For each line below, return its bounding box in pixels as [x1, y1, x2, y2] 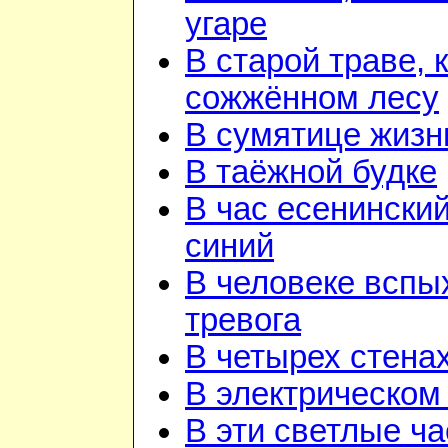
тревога [185, 302, 301, 339]
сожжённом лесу [185, 80, 439, 117]
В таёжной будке [185, 154, 437, 191]
